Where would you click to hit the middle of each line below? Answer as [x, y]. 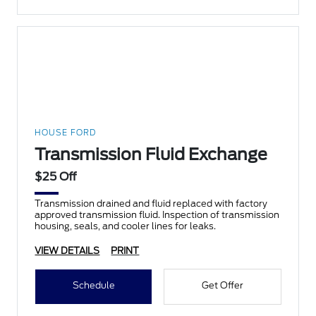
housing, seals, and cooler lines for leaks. [126, 226]
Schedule [93, 286]
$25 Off [56, 177]
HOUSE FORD [66, 133]
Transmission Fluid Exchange [151, 155]
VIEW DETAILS [67, 251]
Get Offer [222, 286]
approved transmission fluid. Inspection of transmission [157, 215]
